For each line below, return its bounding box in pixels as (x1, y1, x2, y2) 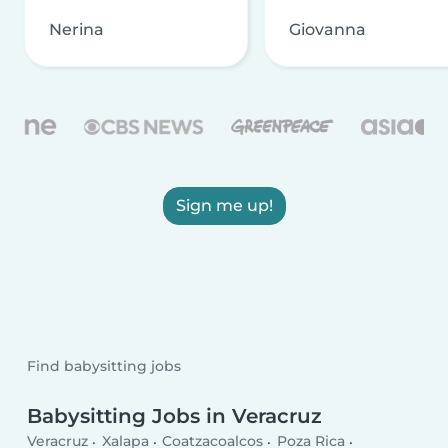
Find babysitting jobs (27, 357, 182, 376)
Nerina (49, 19, 104, 39)
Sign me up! (175, 195, 273, 215)
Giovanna (289, 19, 366, 39)
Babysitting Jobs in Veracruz (27, 403, 323, 428)
